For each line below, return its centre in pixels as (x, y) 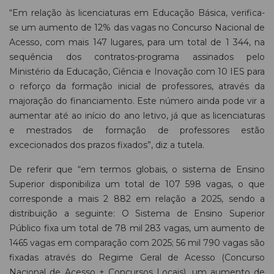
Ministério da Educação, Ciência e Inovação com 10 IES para (137, 72)
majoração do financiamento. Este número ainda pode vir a (137, 101)
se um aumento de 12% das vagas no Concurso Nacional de (137, 28)
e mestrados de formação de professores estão (137, 131)
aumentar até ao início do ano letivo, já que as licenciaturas (137, 116)
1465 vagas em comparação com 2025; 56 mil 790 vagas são (137, 243)
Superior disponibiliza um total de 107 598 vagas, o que (137, 184)
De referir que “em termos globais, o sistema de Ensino (137, 170)
